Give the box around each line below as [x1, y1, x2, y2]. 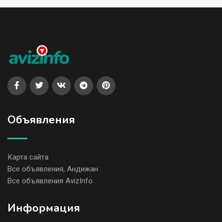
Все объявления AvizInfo [7, 176, 93, 186]
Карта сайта [7, 153, 49, 162]
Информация [7, 201, 80, 216]
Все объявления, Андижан [7, 165, 98, 174]
